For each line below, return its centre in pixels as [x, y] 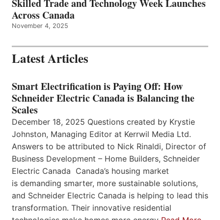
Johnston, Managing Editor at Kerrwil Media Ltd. [101, 134]
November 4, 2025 [40, 26]
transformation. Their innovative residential [92, 208]
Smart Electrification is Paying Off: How [97, 86]
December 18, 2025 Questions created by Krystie [103, 122]
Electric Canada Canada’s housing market [90, 171]
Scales [25, 110]
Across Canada [43, 15]
